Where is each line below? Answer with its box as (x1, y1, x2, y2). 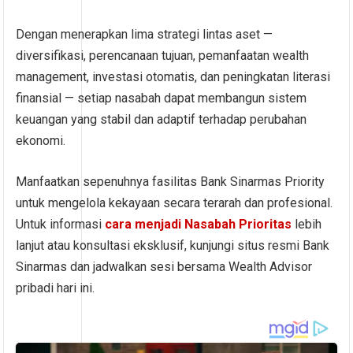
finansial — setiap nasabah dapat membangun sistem (16, 91, 307, 106)
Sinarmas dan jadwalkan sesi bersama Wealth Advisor (16, 259, 313, 275)
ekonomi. (16, 133, 66, 149)
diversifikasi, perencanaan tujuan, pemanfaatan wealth (16, 48, 310, 64)
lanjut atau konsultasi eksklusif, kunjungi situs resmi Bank (16, 238, 330, 254)
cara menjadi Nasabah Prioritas (105, 217, 292, 232)
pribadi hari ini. (16, 281, 95, 296)
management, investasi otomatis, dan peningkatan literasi (16, 69, 331, 85)
